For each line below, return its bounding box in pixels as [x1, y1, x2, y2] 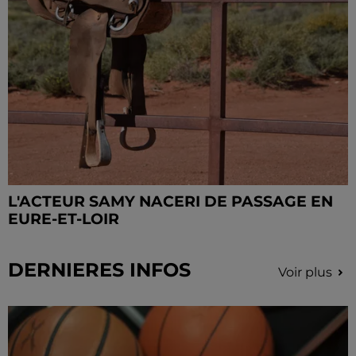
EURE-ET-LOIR [8, 210, 119, 229]
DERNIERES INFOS [8, 258, 191, 282]
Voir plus [278, 265, 332, 281]
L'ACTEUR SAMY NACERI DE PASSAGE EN [8, 192, 333, 211]
